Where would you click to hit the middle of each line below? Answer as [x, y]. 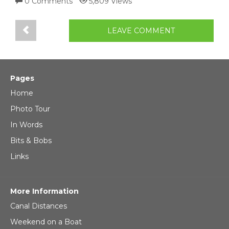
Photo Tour [30, 109]
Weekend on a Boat [46, 222]
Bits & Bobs [31, 140]
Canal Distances [39, 206]
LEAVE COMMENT [141, 30]
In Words [26, 124]
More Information [44, 191]
